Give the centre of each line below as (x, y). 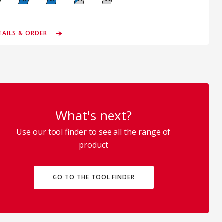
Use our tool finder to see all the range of (93, 132)
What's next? (93, 115)
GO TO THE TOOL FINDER (93, 177)
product (93, 145)
